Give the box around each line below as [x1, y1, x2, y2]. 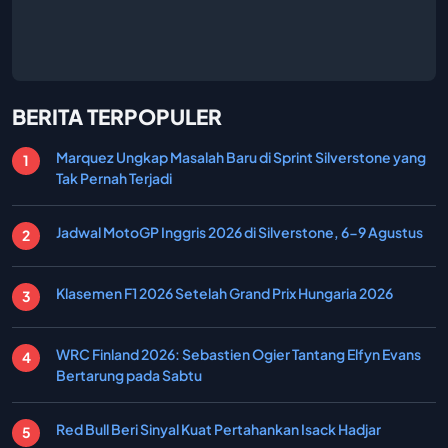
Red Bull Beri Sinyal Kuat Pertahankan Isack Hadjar [56, 419, 381, 438]
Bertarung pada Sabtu [56, 365, 202, 384]
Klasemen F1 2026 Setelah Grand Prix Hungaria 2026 [56, 283, 393, 302]
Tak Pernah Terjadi [56, 168, 172, 187]
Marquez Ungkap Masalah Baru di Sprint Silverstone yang [56, 147, 426, 166]
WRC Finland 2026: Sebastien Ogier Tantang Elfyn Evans [56, 344, 421, 363]
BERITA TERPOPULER [12, 102, 222, 130]
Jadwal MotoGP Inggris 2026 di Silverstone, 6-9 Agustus [56, 222, 423, 241]
